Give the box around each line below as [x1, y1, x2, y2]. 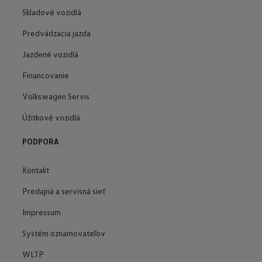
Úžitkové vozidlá [22, 112, 81, 122]
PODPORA [22, 136, 60, 146]
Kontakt [22, 164, 50, 175]
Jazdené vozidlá [22, 49, 79, 59]
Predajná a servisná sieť [22, 185, 106, 196]
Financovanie [22, 70, 70, 80]
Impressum [22, 206, 61, 217]
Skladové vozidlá [22, 6, 82, 17]
